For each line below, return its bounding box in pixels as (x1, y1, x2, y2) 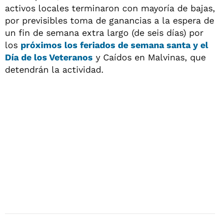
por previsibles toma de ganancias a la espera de (5, 15, 214, 26)
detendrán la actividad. (5, 64, 104, 75)
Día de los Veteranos (5, 52, 93, 62)
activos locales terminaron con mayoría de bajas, (5, 3, 215, 13)
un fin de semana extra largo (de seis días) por (5, 27, 203, 38)
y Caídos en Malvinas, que (93, 52, 206, 62)
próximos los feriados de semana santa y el (21, 40, 208, 50)
